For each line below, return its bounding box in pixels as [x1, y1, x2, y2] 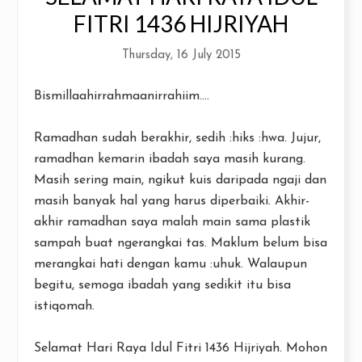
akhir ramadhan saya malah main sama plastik [34, 216, 310, 229]
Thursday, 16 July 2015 [121, 49, 241, 61]
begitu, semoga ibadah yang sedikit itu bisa [34, 279, 291, 292]
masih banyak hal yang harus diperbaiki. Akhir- [34, 195, 309, 208]
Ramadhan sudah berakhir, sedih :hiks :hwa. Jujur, [34, 132, 321, 145]
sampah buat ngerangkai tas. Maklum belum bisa [34, 237, 327, 250]
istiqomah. [34, 300, 95, 313]
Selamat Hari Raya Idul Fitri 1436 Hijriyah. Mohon [34, 342, 327, 355]
